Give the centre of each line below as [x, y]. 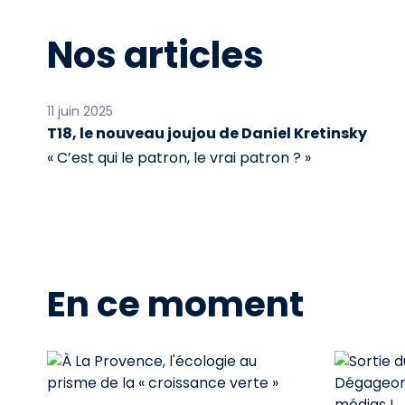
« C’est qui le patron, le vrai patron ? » [179, 158]
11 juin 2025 [80, 111]
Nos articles [155, 55]
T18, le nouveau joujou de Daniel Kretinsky [207, 133]
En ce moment [175, 304]
